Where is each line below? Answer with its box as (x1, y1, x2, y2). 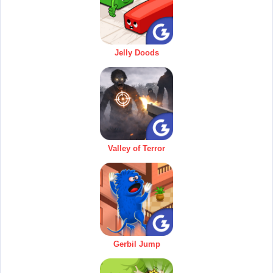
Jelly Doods (114, 48, 159, 57)
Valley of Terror (108, 143, 165, 153)
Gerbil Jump (113, 239, 160, 249)
